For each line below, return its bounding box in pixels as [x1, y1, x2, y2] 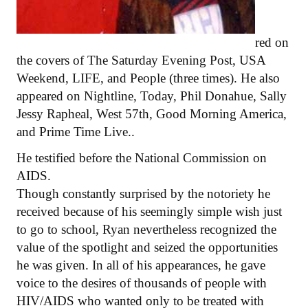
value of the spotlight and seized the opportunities [16, 239, 278, 254]
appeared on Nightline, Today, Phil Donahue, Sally [16, 88, 287, 103]
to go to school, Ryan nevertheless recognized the [16, 221, 276, 236]
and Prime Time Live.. [16, 124, 135, 139]
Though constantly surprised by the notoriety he [16, 186, 270, 201]
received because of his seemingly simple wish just [16, 203, 282, 219]
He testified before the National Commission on [16, 150, 267, 165]
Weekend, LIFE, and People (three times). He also [16, 70, 280, 85]
